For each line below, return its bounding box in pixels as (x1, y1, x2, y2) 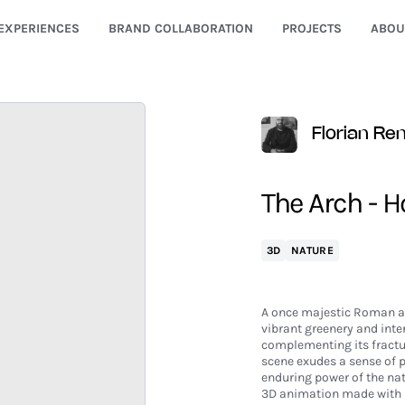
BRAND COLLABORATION (108, 21, 253, 36)
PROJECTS (281, 21, 342, 36)
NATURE (291, 244, 334, 257)
